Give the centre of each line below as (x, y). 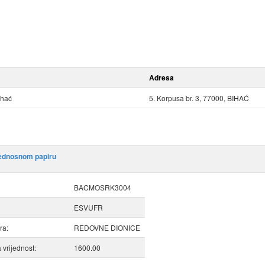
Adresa (161, 78)
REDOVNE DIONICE (107, 228)
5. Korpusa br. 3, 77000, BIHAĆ (199, 98)
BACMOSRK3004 (103, 188)
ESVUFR (88, 208)
